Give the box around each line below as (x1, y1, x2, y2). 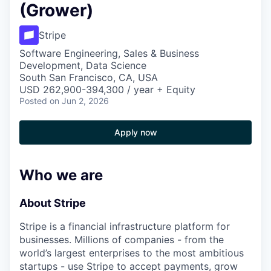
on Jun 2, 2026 (50, 96, 109, 106)
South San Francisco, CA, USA (19, 71, 158, 83)
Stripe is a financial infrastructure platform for (19, 220, 230, 232)
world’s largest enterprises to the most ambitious (19, 247, 244, 259)
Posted (19, 96, 47, 106)
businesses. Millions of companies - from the (19, 233, 224, 246)
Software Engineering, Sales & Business (19, 47, 199, 59)
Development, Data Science (19, 59, 146, 71)
